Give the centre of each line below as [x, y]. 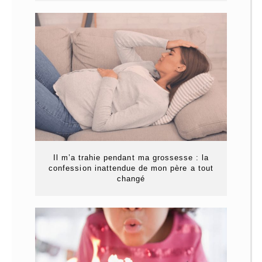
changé [131, 179]
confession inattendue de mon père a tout [131, 168]
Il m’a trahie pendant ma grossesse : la [131, 158]
